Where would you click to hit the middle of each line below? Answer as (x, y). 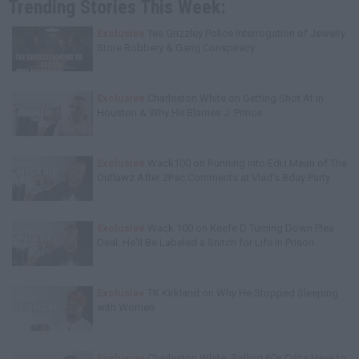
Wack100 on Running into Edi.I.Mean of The (246, 163)
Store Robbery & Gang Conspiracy (176, 48)
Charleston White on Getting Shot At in (234, 98)
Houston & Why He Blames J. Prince (179, 113)
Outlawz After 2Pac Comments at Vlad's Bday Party (214, 177)
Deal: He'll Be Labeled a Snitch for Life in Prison (206, 242)
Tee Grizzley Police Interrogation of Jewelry (245, 33)
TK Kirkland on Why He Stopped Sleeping (242, 293)
